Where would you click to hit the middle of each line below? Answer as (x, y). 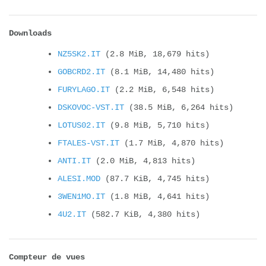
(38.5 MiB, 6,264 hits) (179, 107)
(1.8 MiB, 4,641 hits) (157, 196)
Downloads (30, 33)
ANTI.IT (74, 161)
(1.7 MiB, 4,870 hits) (172, 143)
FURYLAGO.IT (84, 89)
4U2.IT (72, 214)
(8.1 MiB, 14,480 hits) (160, 72)
